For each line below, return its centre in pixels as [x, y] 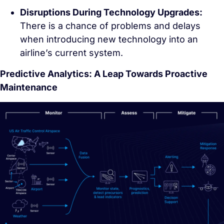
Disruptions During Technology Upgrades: [111, 12]
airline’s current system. [71, 53]
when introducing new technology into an [109, 39]
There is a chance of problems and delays [110, 26]
